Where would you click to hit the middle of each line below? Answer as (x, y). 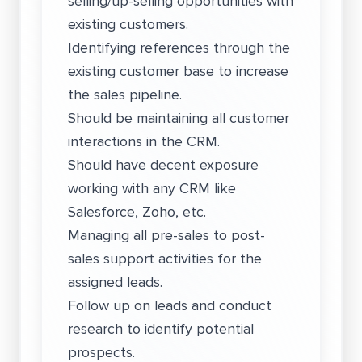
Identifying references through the (179, 48)
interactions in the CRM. (144, 141)
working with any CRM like (152, 188)
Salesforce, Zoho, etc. (137, 212)
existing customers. (128, 24)
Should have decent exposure (163, 165)
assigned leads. (115, 282)
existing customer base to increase (178, 71)
